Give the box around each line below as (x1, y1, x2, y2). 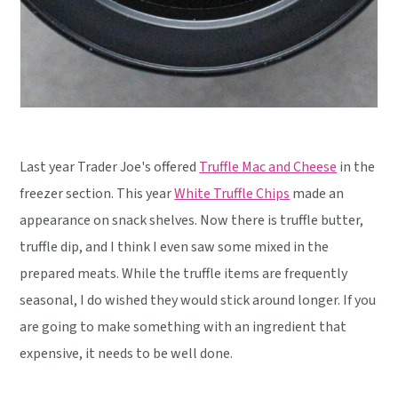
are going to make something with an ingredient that (20, 316, 347, 337)
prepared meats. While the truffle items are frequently (20, 263, 348, 283)
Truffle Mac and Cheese (199, 156, 338, 177)
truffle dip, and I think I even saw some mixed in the (20, 236, 330, 257)
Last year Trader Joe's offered (20, 156, 200, 177)
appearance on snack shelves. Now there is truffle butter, (20, 210, 364, 230)
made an (290, 183, 345, 203)
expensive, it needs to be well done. (20, 343, 234, 363)
